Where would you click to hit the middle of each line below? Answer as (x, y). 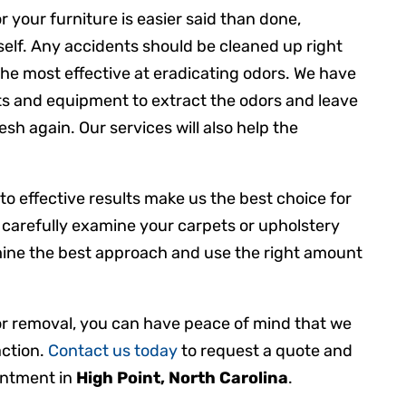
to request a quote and (266, 350)
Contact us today (113, 350)
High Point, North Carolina (183, 377)
